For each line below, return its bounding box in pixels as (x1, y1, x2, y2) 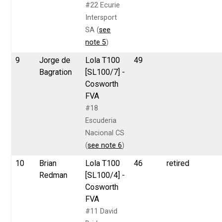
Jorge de (39, 55, 71, 65)
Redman (39, 170, 68, 180)
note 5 (85, 38, 107, 47)
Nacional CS (85, 128, 125, 137)
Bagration (39, 67, 72, 77)
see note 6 (88, 141, 122, 150)
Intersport (85, 13, 117, 22)
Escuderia (85, 116, 117, 125)
